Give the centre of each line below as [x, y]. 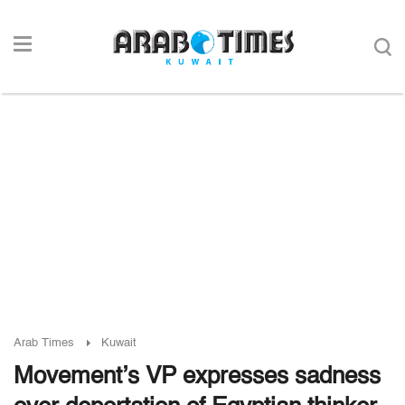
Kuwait [119, 343]
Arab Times [44, 343]
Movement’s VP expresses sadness [197, 377]
